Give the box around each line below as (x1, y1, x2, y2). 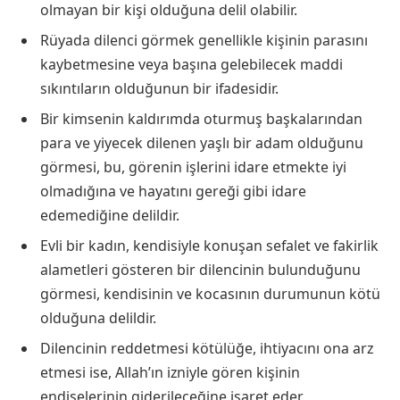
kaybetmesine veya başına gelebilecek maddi (40, 54, 343, 74)
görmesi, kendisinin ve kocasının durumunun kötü (40, 283, 380, 304)
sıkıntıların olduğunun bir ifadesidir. (40, 78, 279, 98)
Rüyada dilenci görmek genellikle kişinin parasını (40, 29, 368, 50)
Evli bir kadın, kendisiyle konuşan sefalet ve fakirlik (40, 235, 379, 255)
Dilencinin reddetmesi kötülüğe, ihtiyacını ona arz (40, 337, 373, 358)
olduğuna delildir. (40, 307, 156, 328)
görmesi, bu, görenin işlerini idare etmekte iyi (40, 156, 346, 177)
